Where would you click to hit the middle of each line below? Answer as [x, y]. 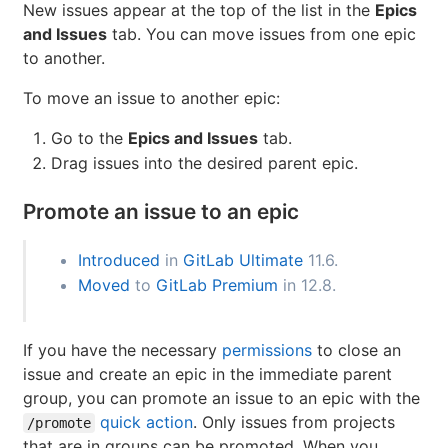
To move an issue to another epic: [151, 221]
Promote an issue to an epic [161, 335]
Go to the [89, 261]
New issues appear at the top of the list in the [199, 133]
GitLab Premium [217, 408]
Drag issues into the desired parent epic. [204, 286]
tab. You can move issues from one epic [261, 157]
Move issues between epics [162, 37]
